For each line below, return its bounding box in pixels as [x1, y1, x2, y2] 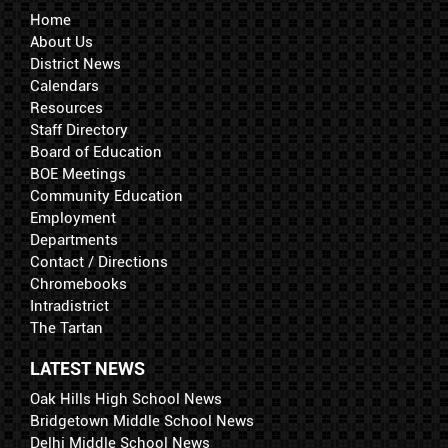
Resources [30, 99, 103, 118]
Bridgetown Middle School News [30, 412, 254, 431]
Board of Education [30, 143, 162, 162]
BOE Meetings [30, 165, 126, 184]
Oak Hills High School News [30, 390, 222, 409]
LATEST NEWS [30, 358, 145, 380]
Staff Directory [30, 121, 128, 140]
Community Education [30, 187, 183, 206]
